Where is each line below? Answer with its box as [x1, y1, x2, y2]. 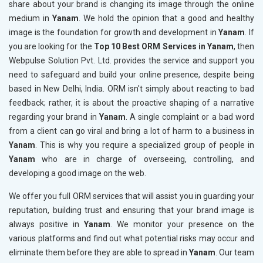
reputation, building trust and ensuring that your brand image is [9, 205, 254, 215]
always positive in [9, 220, 84, 230]
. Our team [215, 248, 254, 258]
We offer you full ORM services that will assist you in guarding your [9, 191, 254, 201]
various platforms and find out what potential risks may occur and [9, 234, 254, 244]
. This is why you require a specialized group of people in [35, 140, 254, 150]
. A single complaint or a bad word [125, 112, 255, 122]
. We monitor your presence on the [110, 220, 254, 230]
